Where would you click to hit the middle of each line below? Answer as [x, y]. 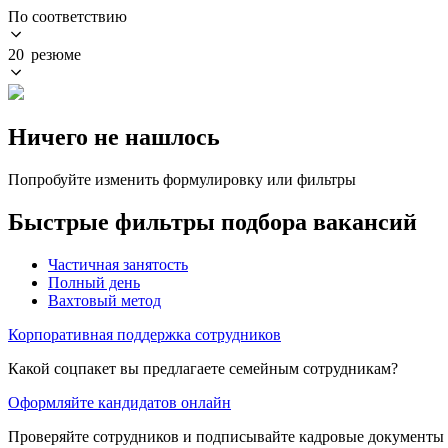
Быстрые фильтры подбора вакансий [212, 221]
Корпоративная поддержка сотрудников [144, 334]
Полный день [94, 282]
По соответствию [67, 16]
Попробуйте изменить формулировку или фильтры [182, 179]
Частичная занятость [118, 264]
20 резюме [44, 54]
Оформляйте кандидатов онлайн [119, 402]
